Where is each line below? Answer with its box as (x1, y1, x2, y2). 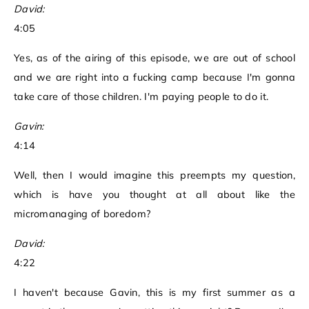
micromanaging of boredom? (14, 208, 151, 221)
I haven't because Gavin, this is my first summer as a (14, 286, 295, 299)
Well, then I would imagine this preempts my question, (14, 169, 295, 182)
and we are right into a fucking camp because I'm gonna (14, 71, 295, 84)
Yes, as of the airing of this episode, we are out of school (14, 52, 295, 65)
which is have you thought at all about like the (14, 188, 295, 201)
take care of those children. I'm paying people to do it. (14, 90, 269, 103)
